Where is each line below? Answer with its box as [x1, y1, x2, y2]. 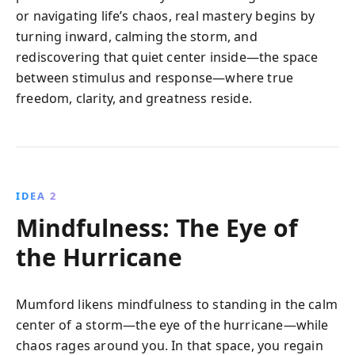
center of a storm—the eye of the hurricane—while [16, 316, 329, 334]
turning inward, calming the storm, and [16, 28, 258, 45]
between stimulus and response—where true [16, 69, 294, 86]
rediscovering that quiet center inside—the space [16, 48, 319, 66]
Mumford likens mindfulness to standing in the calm [16, 296, 338, 313]
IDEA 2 [16, 189, 57, 203]
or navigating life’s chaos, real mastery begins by [16, 7, 315, 25]
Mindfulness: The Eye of [16, 212, 298, 244]
